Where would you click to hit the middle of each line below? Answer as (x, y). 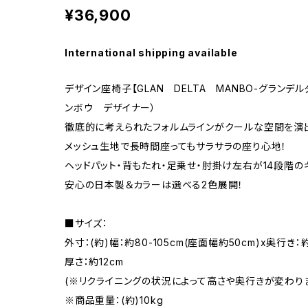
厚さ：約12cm (94, 261)
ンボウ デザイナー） (111, 107)
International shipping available (151, 52)
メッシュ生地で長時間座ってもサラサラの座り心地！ (176, 146)
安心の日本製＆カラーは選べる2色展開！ (154, 184)
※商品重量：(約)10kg (114, 300)
